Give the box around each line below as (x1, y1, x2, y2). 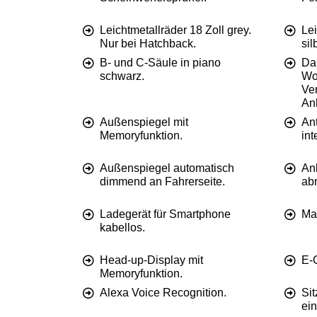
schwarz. (100, 70, 144, 83)
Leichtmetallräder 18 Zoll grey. (100, 24, 251, 37)
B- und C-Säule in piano (100, 57, 221, 69)
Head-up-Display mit (100, 254, 203, 267)
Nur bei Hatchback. (100, 38, 196, 50)
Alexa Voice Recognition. (100, 287, 226, 299)
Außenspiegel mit (100, 116, 188, 129)
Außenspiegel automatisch (100, 162, 234, 175)
